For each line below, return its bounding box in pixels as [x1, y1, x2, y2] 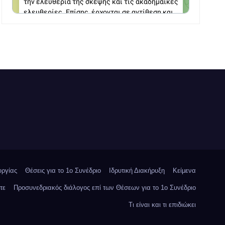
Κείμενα [173, 166, 196, 174]
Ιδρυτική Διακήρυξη [109, 166, 165, 174]
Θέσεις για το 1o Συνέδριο [25, 166, 101, 174]
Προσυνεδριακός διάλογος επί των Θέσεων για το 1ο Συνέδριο [14, 183, 196, 191]
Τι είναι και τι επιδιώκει [129, 200, 196, 208]
